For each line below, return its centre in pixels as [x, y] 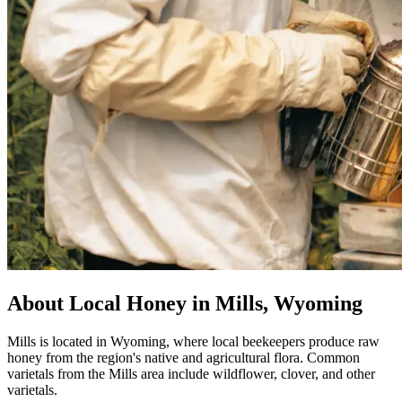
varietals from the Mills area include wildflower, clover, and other [191, 373]
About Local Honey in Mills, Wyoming [185, 303]
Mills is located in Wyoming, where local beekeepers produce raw [193, 341]
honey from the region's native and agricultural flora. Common [184, 357]
